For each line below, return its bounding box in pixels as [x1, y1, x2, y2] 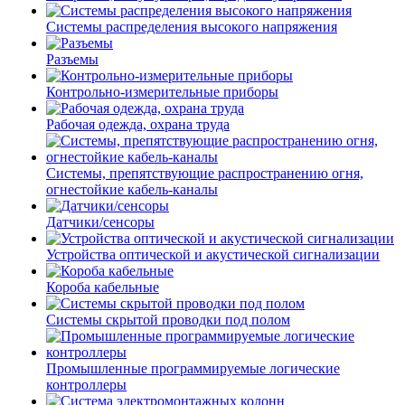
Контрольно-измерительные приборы [46, 84, 278, 99]
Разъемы [46, 52, 99, 67]
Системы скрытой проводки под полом [46, 312, 290, 327]
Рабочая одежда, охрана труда [46, 117, 230, 132]
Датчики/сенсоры [46, 214, 155, 230]
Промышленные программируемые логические [46, 361, 340, 376]
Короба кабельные [46, 279, 159, 295]
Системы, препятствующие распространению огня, [46, 165, 363, 181]
